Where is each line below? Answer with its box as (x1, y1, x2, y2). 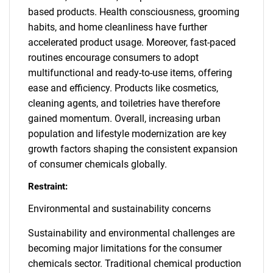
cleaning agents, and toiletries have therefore (28, 97, 220, 109)
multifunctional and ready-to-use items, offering (28, 67, 232, 79)
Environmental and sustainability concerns (28, 203, 211, 214)
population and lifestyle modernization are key (28, 128, 227, 140)
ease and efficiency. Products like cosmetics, (28, 82, 218, 94)
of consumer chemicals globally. (28, 158, 167, 170)
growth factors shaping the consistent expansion (28, 143, 238, 155)
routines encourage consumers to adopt (28, 52, 199, 63)
